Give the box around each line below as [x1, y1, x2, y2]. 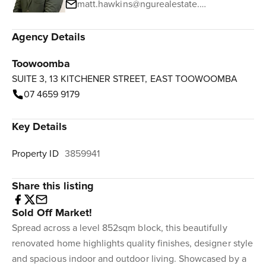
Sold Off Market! [12, 206, 93, 219]
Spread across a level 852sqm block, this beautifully [12, 222, 227, 234]
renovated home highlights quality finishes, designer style [12, 237, 253, 249]
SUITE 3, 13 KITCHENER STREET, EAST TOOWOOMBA [12, 73, 238, 85]
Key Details [12, 120, 68, 133]
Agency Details [12, 30, 86, 43]
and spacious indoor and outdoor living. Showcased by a [12, 253, 246, 265]
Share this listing [12, 179, 94, 192]
